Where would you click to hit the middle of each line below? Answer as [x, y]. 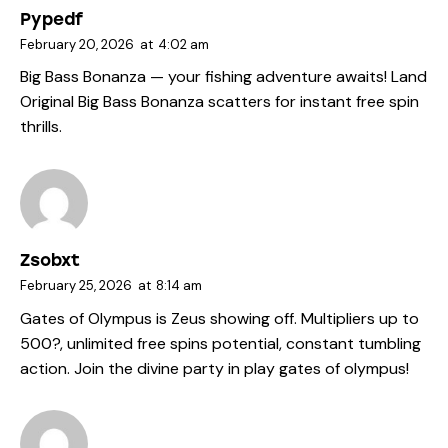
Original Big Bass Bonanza [112, 102]
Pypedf [51, 18]
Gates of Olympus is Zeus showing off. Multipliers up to [219, 318]
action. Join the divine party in [132, 368]
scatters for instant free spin [311, 102]
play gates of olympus [325, 368]
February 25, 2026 [76, 285]
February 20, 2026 [77, 44]
